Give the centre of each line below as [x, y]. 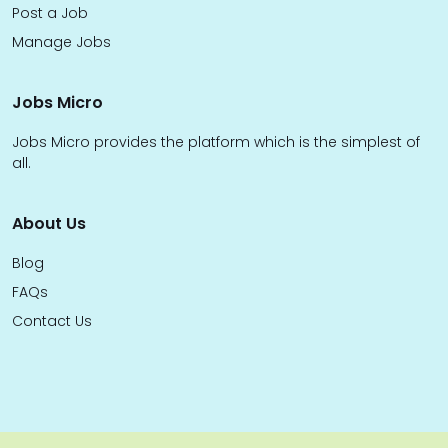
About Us [49, 224]
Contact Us [52, 321]
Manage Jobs [61, 42]
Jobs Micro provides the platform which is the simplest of [216, 142]
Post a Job [50, 13]
